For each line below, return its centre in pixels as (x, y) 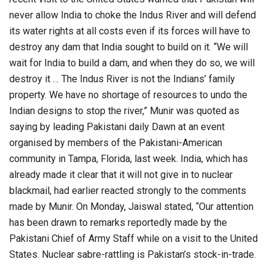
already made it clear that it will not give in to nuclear (121, 175)
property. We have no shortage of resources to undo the (128, 95)
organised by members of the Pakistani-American (116, 143)
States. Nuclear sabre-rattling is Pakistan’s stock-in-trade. (133, 255)
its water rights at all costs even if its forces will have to (130, 31)
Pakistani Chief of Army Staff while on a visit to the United (134, 239)
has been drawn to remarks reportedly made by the (118, 223)
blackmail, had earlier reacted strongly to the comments (128, 191)
